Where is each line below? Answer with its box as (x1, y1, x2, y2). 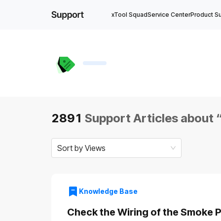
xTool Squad (111, 11, 147, 18)
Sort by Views (57, 143, 106, 153)
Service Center (147, 11, 190, 18)
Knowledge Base (78, 187, 138, 195)
